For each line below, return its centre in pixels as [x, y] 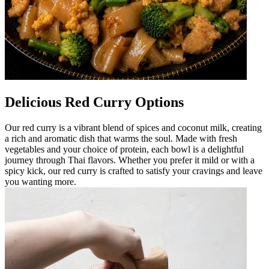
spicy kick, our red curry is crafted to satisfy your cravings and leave [134, 171]
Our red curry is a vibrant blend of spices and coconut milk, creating [133, 127]
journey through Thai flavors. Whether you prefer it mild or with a [130, 160]
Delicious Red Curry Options [94, 102]
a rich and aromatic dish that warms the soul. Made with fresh [121, 138]
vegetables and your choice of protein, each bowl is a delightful [124, 149]
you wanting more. [41, 181]
